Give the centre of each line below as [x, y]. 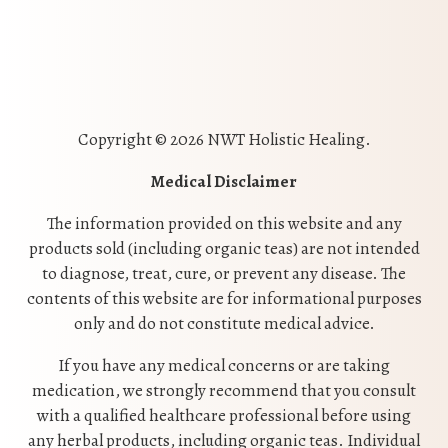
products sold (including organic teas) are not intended [224, 249]
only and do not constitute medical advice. [224, 324]
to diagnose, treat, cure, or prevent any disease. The [224, 274]
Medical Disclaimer [224, 182]
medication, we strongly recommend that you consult [224, 391]
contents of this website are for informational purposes [224, 299]
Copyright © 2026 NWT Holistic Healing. [224, 140]
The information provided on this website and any [224, 224]
